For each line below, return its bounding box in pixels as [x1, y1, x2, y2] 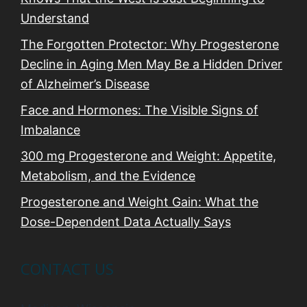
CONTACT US [21, 258, 114, 280]
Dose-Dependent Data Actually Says [21, 214, 231, 230]
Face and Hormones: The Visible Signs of [21, 103, 258, 118]
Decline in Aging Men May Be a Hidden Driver [21, 57, 282, 72]
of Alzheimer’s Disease [21, 77, 149, 92]
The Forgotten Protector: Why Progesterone [21, 37, 279, 52]
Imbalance [21, 123, 80, 138]
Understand [21, 11, 89, 26]
